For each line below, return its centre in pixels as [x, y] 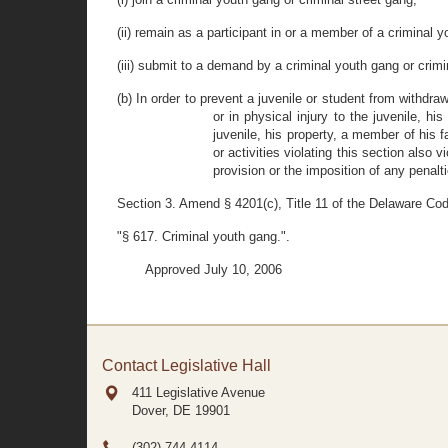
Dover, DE [161, 410]
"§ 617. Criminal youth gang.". [203, 236]
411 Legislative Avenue [198, 392]
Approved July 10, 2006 [213, 269]
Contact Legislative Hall [186, 365]
